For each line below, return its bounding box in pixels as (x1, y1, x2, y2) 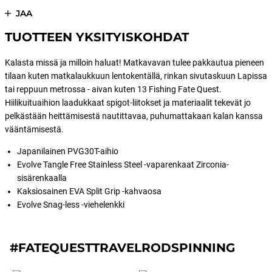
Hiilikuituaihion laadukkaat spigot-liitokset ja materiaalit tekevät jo (5, 98, 251, 107)
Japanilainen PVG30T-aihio (17, 146, 118, 156)
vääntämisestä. (5, 124, 64, 134)
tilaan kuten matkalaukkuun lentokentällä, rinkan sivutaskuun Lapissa (5, 71, 267, 81)
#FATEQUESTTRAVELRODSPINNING (10, 240, 235, 255)
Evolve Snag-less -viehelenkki (17, 200, 124, 209)
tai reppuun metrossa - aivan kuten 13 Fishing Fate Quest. (5, 84, 222, 94)
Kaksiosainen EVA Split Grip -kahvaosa (17, 186, 161, 196)
